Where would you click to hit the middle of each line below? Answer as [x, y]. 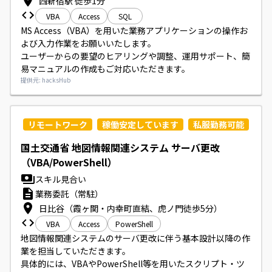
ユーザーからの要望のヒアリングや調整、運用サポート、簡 [135, 56]
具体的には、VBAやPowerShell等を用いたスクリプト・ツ [133, 264]
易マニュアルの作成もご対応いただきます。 [105, 69]
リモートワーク [58, 125]
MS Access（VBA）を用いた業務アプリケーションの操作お [134, 31]
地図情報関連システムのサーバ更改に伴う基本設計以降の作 [135, 238]
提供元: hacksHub [46, 80]
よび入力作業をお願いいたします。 [88, 43]
